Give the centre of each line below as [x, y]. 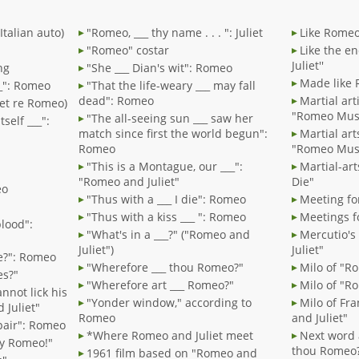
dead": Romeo [116, 101]
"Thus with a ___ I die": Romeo [166, 200]
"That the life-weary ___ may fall [171, 86]
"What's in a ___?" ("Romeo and [168, 235]
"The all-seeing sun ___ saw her [170, 119]
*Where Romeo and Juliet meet [170, 336]
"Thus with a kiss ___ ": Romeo [166, 217]
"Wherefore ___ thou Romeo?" [165, 268]
